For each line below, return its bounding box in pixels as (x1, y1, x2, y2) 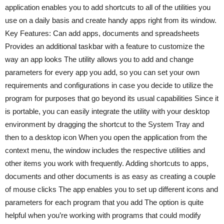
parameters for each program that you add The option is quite (5, 197, 203, 206)
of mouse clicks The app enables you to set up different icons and (5, 184, 218, 193)
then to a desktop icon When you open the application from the (5, 132, 207, 141)
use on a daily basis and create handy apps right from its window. (5, 15, 216, 24)
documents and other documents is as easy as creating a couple (5, 171, 215, 180)
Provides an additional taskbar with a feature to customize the (5, 41, 204, 50)
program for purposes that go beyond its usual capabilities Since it (5, 93, 218, 102)
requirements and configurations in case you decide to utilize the (5, 80, 213, 89)
